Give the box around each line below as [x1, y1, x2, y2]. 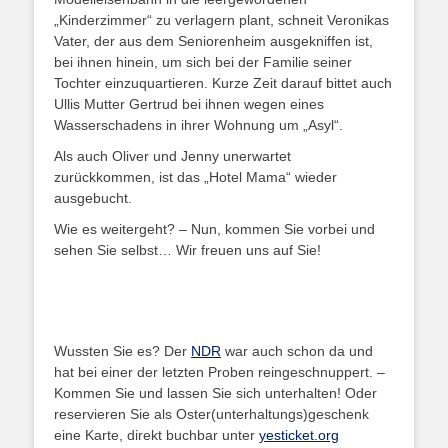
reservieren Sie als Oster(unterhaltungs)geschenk [54, 406, 369, 423]
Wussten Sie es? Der [54, 343, 191, 360]
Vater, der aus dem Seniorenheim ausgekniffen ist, [54, 33, 373, 50]
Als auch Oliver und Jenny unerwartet [54, 148, 291, 165]
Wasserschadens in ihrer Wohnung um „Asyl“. [54, 117, 343, 134]
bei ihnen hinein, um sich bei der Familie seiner [54, 54, 352, 71]
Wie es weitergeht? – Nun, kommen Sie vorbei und [54, 221, 375, 238]
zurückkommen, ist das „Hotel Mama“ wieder [54, 169, 337, 186]
